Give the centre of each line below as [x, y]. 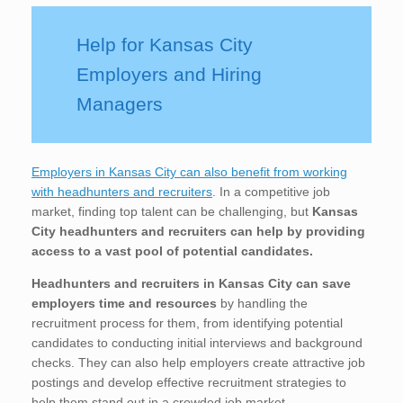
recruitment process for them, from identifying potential [187, 322]
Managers [119, 104]
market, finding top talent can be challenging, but [172, 211]
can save [323, 283]
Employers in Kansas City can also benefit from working [189, 171]
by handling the [262, 303]
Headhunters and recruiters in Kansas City [162, 283]
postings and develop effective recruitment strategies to [189, 382]
